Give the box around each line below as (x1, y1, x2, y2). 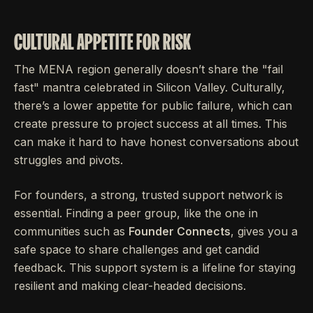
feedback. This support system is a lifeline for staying (14, 261, 296, 275)
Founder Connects (129, 224, 231, 239)
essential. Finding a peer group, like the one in (14, 206, 258, 221)
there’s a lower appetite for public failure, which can (14, 99, 292, 113)
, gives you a (231, 224, 298, 239)
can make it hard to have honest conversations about (14, 135, 298, 150)
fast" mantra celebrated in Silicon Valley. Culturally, (14, 80, 285, 95)
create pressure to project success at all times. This (14, 117, 287, 131)
